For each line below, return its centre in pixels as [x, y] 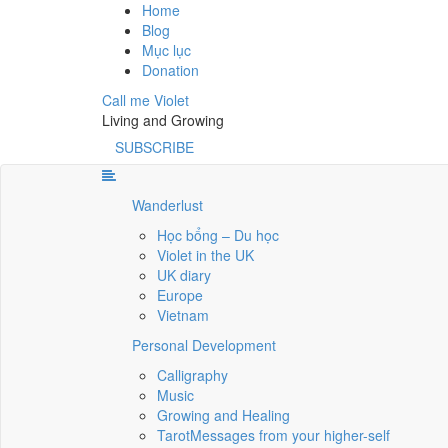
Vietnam [183, 315]
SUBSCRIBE [154, 147]
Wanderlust [167, 205]
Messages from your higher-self [290, 435]
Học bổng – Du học [218, 235]
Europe [180, 295]
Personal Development [204, 345]
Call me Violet [145, 100]
